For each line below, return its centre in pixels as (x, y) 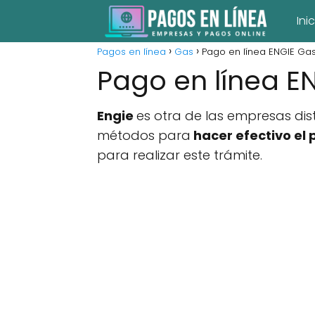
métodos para (144, 135)
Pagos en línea (131, 52)
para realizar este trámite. (180, 155)
